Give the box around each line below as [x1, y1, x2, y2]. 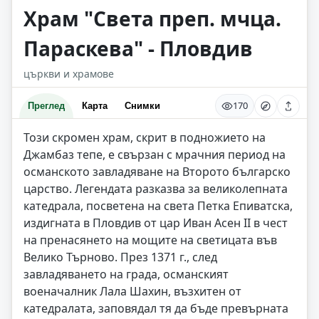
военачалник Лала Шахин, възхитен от [23, 283, 241, 299]
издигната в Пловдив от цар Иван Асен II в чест [23, 215, 288, 231]
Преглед [28, 100, 65, 111]
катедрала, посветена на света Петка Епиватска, [23, 198, 293, 214]
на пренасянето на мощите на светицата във [23, 232, 277, 248]
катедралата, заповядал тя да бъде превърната [23, 300, 288, 316]
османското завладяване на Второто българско [23, 164, 291, 179]
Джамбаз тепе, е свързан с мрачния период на [23, 147, 286, 162]
